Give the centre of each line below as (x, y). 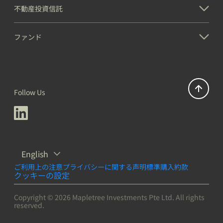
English (35, 154)
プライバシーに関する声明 (105, 167)
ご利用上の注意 (38, 167)
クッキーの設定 (42, 175)
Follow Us (30, 92)
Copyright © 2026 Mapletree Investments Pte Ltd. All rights (109, 197)
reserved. (30, 205)
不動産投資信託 (38, 9)
